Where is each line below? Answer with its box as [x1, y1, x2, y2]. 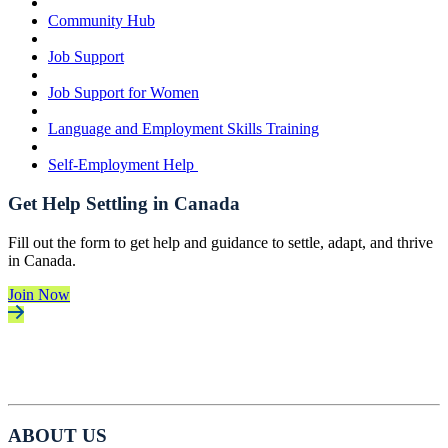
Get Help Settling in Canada [8, 193, 240, 215]
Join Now [8, 285, 70, 303]
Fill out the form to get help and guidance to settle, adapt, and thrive [8, 233, 433, 251]
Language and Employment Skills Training [48, 120, 319, 138]
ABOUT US [8, 424, 107, 446]
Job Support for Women [48, 84, 199, 102]
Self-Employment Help [48, 156, 198, 174]
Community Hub [48, 12, 155, 30]
